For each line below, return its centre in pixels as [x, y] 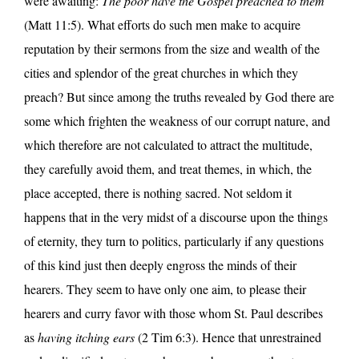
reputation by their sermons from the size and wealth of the [172, 48]
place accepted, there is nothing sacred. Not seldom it [158, 192]
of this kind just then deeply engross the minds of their [160, 264]
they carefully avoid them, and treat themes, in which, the [168, 168]
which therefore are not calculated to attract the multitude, [168, 144]
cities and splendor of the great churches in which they [161, 72]
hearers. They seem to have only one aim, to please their [165, 288]
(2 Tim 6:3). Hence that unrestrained [228, 337]
